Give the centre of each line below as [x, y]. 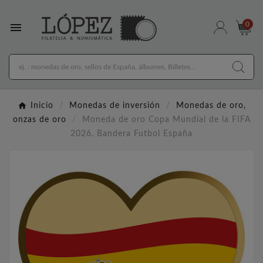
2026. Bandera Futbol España [131, 134]
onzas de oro [39, 120]
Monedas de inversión [114, 106]
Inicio [42, 106]
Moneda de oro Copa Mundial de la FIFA [166, 120]
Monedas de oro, [211, 106]
